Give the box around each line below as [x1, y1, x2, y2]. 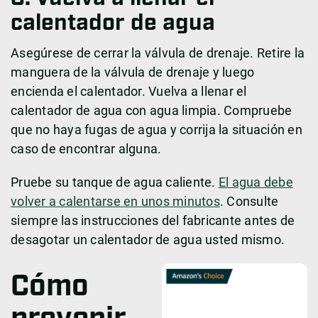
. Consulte [219, 194, 279, 209]
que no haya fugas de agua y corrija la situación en [11, 122, 302, 138]
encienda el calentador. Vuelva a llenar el [11, 84, 247, 99]
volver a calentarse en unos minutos [11, 194, 220, 209]
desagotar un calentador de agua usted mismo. [11, 232, 285, 248]
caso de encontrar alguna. [11, 141, 168, 157]
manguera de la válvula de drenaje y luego [11, 65, 255, 80]
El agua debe [218, 175, 293, 190]
